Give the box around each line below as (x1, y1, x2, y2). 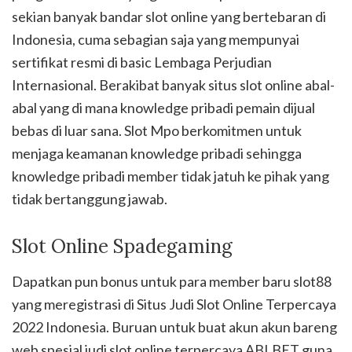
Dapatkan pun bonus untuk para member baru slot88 (12, 273, 332, 291)
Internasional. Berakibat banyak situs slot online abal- (12, 76, 335, 94)
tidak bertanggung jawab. (12, 190, 167, 208)
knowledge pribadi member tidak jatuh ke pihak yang (12, 167, 329, 185)
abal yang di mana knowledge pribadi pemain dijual (12, 99, 315, 117)
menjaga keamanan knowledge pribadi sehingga (12, 145, 302, 163)
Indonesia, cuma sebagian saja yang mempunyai (12, 31, 299, 49)
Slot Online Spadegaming (12, 234, 233, 259)
